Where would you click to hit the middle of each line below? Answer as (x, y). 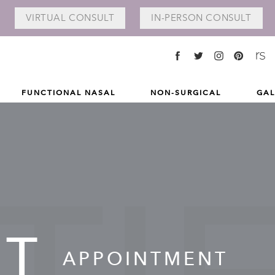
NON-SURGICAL (186, 93)
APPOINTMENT (145, 258)
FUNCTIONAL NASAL (68, 93)
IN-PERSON (179, 18)
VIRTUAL (48, 18)
